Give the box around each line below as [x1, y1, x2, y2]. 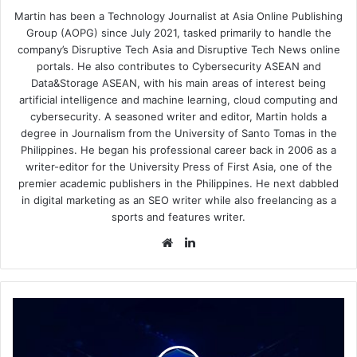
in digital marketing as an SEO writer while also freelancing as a [21, 193, 336, 206]
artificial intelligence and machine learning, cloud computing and [19, 92, 338, 106]
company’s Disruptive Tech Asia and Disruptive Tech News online [17, 42, 340, 56]
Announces [12, 315, 69, 328]
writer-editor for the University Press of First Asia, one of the [25, 159, 332, 173]
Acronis [12, 298, 49, 312]
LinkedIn [198, 233, 246, 249]
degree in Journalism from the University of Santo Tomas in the [20, 126, 337, 139]
